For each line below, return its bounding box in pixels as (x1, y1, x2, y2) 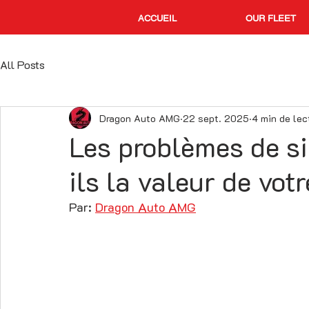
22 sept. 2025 (183, 111, 249, 125)
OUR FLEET (245, 13, 296, 23)
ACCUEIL (138, 13, 177, 23)
